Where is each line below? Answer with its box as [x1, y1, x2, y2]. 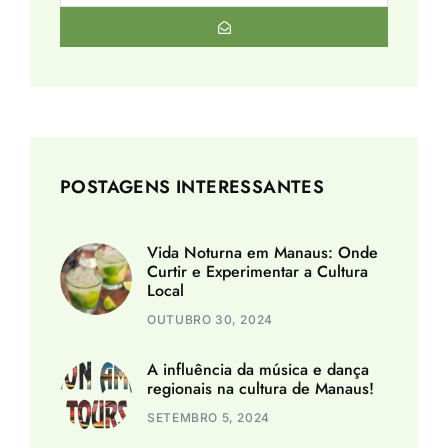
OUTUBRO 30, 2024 [147, 312, 273, 328]
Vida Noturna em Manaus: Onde [147, 241, 379, 265]
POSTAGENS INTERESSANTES [60, 174, 325, 201]
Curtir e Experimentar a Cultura [147, 260, 369, 284]
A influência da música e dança [147, 358, 370, 382]
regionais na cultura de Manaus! [147, 377, 375, 401]
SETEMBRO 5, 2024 [147, 410, 270, 426]
